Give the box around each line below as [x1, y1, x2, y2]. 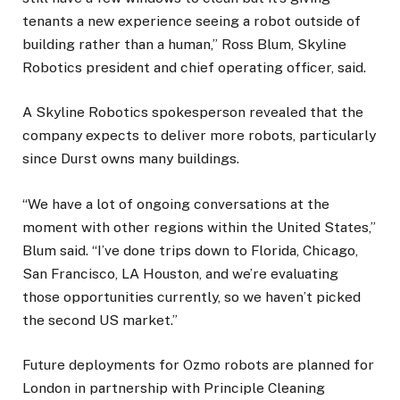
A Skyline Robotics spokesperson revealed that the [22, 104, 363, 121]
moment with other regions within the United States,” [22, 218, 376, 236]
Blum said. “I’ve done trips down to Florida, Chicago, [22, 241, 358, 259]
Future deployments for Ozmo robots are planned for [22, 355, 374, 373]
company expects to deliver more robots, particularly [22, 127, 376, 145]
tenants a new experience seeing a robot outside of [22, 12, 361, 30]
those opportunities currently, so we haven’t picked [22, 287, 361, 305]
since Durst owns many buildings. [22, 150, 239, 168]
